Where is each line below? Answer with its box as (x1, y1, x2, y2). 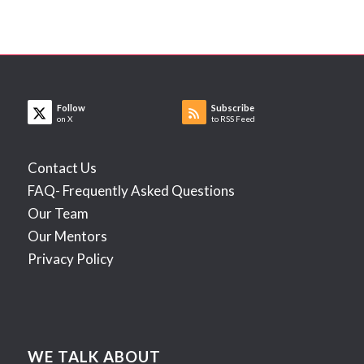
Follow (56, 102, 85, 114)
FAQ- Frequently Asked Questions (27, 182, 235, 200)
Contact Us (27, 159, 97, 177)
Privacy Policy (27, 250, 114, 268)
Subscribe (210, 102, 254, 114)
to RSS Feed (210, 114, 255, 124)
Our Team (27, 205, 89, 223)
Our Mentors (27, 227, 107, 245)
